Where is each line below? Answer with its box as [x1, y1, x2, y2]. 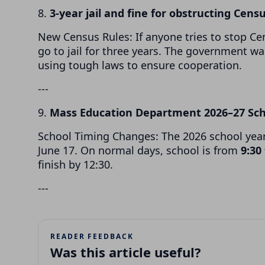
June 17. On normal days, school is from [38, 143, 241, 157]
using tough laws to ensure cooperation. [38, 57, 242, 72]
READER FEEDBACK [50, 231, 134, 241]
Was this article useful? [50, 243, 201, 261]
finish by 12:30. [38, 157, 113, 172]
